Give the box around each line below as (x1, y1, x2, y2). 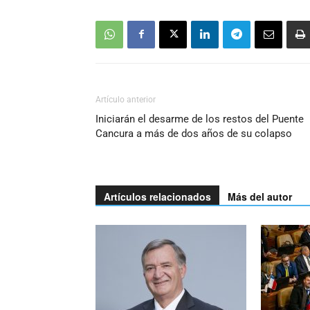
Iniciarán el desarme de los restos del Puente (95, 112, 304, 125)
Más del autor (228, 189, 292, 203)
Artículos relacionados (104, 189, 211, 203)
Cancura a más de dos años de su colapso (95, 127, 292, 140)
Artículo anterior (95, 94, 156, 104)
